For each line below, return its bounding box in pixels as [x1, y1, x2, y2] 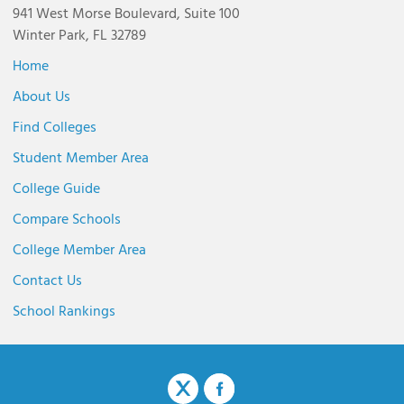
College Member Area [13, 238, 146, 262]
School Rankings [13, 299, 115, 324]
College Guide [13, 177, 100, 201]
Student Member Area [13, 146, 149, 170]
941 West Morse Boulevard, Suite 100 [13, 2, 240, 26]
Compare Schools [13, 207, 121, 232]
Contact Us [13, 269, 82, 293]
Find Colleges [13, 115, 96, 140]
